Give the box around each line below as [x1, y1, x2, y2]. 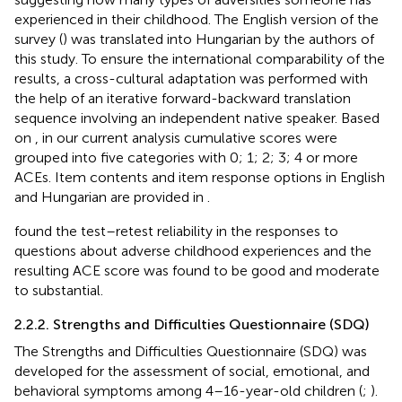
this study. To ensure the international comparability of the [14, 49, 385, 67]
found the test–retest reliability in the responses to [14, 222, 338, 240]
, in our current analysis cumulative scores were [35, 128, 337, 146]
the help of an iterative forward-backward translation [14, 89, 351, 107]
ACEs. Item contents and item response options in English [14, 168, 385, 186]
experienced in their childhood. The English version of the [14, 10, 379, 28]
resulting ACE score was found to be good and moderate [14, 261, 380, 279]
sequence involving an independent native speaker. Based [14, 109, 380, 127]
